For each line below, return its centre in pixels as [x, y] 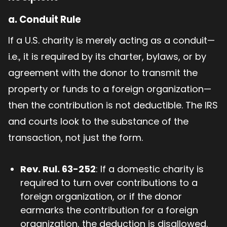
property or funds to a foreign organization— [110, 89]
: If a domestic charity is [150, 169]
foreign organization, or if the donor [101, 197]
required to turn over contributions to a [109, 183]
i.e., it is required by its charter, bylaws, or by [107, 57]
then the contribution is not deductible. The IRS [113, 105]
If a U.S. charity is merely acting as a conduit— [111, 41]
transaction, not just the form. [75, 138]
